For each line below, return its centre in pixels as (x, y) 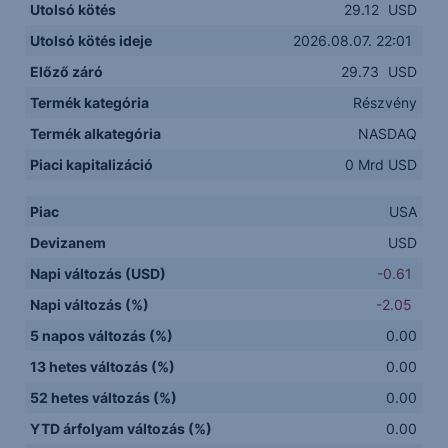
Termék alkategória (96, 133)
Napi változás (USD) (98, 273)
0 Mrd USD (381, 164)
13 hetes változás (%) (103, 366)
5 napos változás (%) (102, 335)
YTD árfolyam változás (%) (121, 428)
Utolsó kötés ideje (91, 40)
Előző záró (67, 71)
